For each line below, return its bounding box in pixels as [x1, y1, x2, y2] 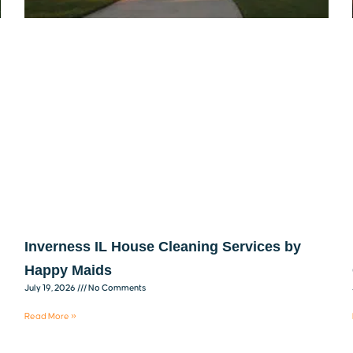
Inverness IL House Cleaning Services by [24, 238, 302, 255]
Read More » [24, 311, 77, 321]
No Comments [87, 283, 147, 292]
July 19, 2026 [24, 283, 78, 292]
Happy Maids [24, 262, 113, 278]
